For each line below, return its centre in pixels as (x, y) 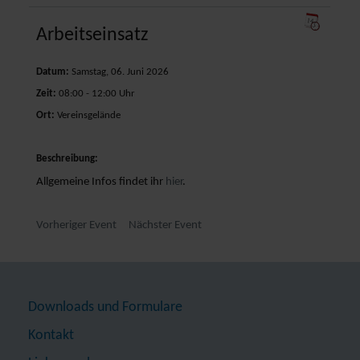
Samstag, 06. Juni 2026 (121, 72)
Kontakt (51, 336)
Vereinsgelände (89, 116)
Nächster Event (166, 226)
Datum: (54, 72)
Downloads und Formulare (106, 308)
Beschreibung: (67, 159)
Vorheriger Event (77, 226)
